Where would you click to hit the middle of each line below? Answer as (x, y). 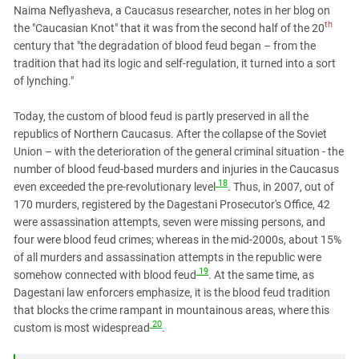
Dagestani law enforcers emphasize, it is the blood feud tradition (172, 292)
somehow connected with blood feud (105, 274)
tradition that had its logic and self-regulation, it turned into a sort (175, 63)
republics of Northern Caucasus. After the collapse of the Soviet (170, 133)
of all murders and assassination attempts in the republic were (167, 257)
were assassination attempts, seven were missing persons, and (169, 222)
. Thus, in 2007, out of (281, 186)
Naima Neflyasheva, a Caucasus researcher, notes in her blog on (172, 10)
